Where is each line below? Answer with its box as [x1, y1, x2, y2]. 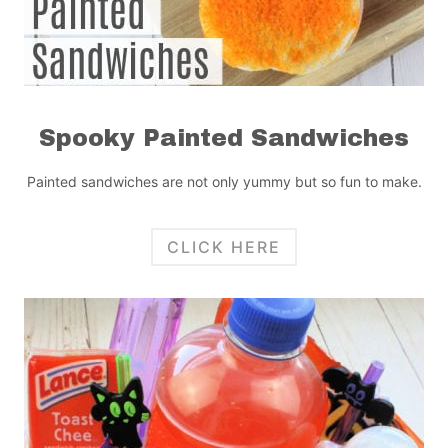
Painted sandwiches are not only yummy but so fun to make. [26, 173, 422, 191]
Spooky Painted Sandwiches [39, 125, 409, 152]
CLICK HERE [167, 236, 281, 257]
